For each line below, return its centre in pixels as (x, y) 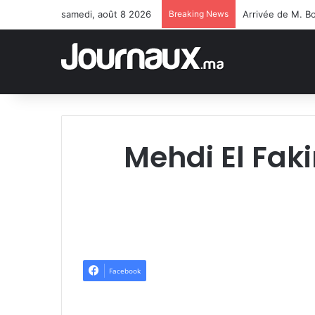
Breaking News (199, 14)
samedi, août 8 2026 (106, 14)
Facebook (125, 271)
